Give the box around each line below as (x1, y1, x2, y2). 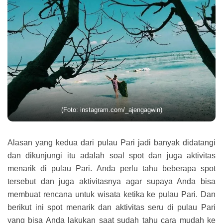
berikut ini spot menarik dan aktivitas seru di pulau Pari (7, 203, 216, 212)
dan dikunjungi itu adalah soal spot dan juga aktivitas (7, 151, 216, 160)
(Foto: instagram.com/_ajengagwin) (61, 106, 162, 114)
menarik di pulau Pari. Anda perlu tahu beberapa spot (7, 164, 216, 173)
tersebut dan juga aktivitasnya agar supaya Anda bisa (7, 177, 216, 186)
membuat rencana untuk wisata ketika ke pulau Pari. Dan (7, 190, 216, 199)
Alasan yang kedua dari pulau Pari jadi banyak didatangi (7, 138, 216, 147)
